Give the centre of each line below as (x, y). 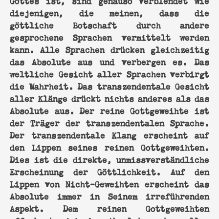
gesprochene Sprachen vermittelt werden (109, 36)
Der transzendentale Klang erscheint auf (109, 134)
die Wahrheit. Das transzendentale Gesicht (109, 85)
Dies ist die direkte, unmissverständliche (109, 159)
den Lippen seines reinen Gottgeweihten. (109, 146)
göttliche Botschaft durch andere (109, 24)
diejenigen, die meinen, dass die (109, 12)
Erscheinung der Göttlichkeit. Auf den (109, 171)
